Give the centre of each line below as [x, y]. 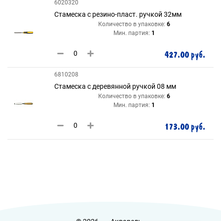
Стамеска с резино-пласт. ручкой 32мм [118, 14]
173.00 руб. [185, 127]
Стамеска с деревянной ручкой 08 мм [115, 86]
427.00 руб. [185, 55]
